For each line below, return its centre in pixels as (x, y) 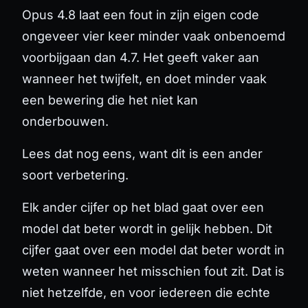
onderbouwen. (65, 121)
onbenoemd (248, 36)
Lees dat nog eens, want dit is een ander (142, 153)
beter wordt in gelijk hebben (167, 228)
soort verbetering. (75, 175)
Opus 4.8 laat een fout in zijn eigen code (141, 14)
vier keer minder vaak (146, 36)
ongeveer (52, 36)
